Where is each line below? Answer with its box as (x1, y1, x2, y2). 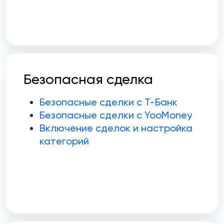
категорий (39, 135, 89, 147)
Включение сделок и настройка (39, 122, 192, 134)
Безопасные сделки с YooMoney (39, 109, 192, 121)
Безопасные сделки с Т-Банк (39, 96, 177, 108)
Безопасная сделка (23, 71, 153, 88)
